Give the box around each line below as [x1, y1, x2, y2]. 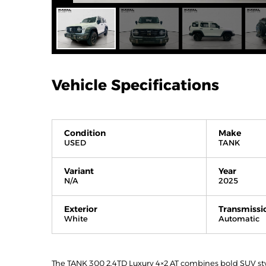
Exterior [64, 204, 97, 215]
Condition [64, 128, 106, 139]
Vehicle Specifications [52, 76, 219, 94]
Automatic [218, 214, 259, 224]
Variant [64, 166, 94, 177]
